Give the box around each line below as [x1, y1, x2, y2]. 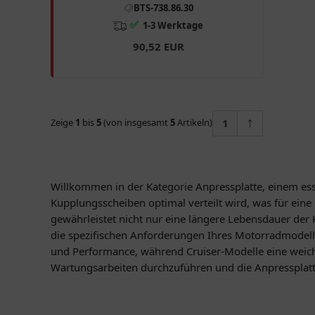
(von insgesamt [101, 115, 170, 129]
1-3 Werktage [143, 18, 203, 32]
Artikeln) [175, 115, 212, 129]
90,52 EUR [132, 39, 184, 53]
